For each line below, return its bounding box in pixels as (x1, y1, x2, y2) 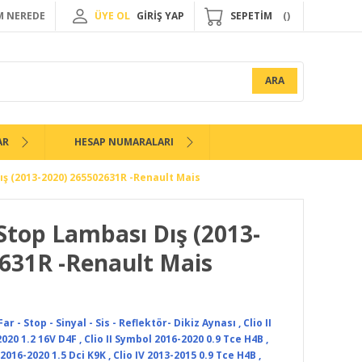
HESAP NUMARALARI (74, 135, 174, 149)
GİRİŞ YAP (137, 8, 184, 23)
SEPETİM (230, 8, 272, 23)
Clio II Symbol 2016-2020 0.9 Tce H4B (83, 332, 263, 346)
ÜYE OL (95, 8, 130, 23)
